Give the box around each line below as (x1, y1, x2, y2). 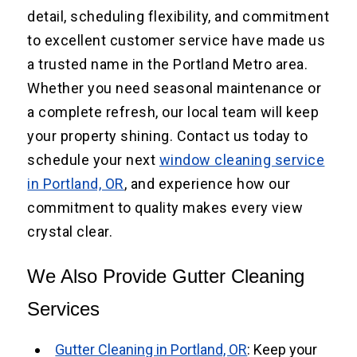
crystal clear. (27, 223, 113, 241)
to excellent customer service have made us (27, 32, 326, 49)
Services (27, 298, 100, 320)
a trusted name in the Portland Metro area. (27, 56, 308, 73)
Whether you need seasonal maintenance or (27, 80, 322, 97)
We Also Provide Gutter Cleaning (27, 265, 305, 288)
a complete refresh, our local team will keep (27, 104, 320, 121)
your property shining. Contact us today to (27, 127, 308, 145)
